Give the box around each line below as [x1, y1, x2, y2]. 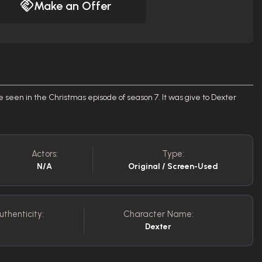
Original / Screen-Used [127, 161, 218, 171]
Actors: [31, 149, 58, 159]
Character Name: [123, 209, 194, 219]
